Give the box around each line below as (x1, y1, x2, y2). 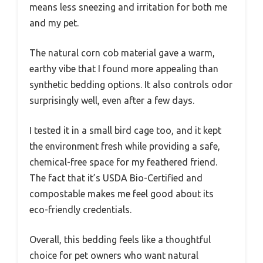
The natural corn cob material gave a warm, (29, 48, 215, 59)
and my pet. (29, 18, 79, 29)
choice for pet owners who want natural (29, 250, 198, 261)
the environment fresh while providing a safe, (29, 141, 220, 152)
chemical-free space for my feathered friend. (29, 157, 217, 168)
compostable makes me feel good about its (29, 188, 214, 200)
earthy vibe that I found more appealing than (29, 63, 218, 75)
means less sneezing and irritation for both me (29, 2, 227, 13)
